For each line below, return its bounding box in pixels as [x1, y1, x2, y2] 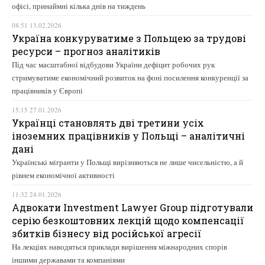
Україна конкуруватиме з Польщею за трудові [12, 31, 246, 44]
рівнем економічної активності [12, 169, 115, 180]
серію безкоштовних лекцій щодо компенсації [12, 214, 244, 227]
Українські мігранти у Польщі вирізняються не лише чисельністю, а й [12, 156, 243, 167]
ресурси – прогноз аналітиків [12, 44, 160, 57]
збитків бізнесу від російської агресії [12, 227, 202, 240]
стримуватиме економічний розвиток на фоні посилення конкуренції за [12, 72, 248, 83]
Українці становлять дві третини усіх [12, 116, 204, 129]
